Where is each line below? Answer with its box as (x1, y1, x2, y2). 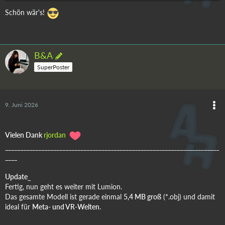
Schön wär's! (5, 8, 47, 17)
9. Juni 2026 (5, 100, 38, 108)
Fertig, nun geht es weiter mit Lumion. (5, 182, 122, 191)
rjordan (44, 130, 66, 139)
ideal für (5, 202, 32, 211)
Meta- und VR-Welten (32, 202, 99, 211)
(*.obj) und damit (161, 192, 215, 201)
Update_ (5, 172, 31, 181)
